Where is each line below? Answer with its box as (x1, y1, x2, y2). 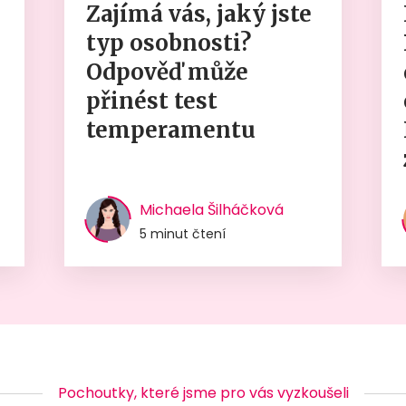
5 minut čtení (139, 224, 226, 243)
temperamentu (85, 115, 256, 144)
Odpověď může (85, 57, 248, 86)
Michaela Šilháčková (139, 198, 284, 220)
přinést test (85, 86, 217, 115)
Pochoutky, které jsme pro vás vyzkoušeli (57, 382, 349, 403)
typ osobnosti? (85, 28, 251, 57)
